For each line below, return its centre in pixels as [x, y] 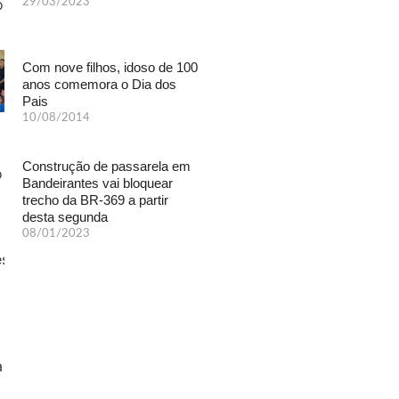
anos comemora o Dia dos [100, 84]
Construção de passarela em [107, 166]
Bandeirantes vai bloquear [98, 183]
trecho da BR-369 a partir [96, 199]
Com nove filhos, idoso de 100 [110, 67]
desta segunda [65, 216]
